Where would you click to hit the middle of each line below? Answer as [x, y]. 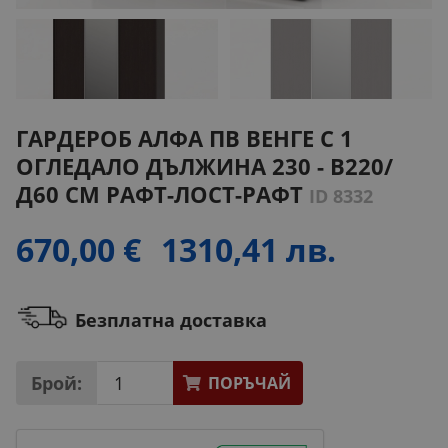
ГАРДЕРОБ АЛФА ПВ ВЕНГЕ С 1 [184, 139]
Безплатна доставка [171, 320]
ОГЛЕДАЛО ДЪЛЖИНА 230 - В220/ [204, 167]
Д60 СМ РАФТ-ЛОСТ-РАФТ [162, 195]
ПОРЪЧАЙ [249, 383]
